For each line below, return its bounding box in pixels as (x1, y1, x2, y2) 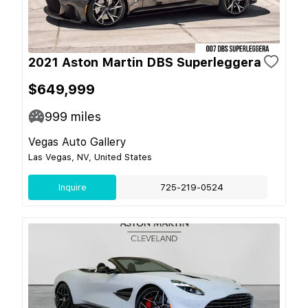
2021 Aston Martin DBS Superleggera (28, 54, 261, 69)
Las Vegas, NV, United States (28, 151, 152, 162)
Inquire (58, 181, 87, 192)
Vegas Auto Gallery (28, 135, 126, 148)
